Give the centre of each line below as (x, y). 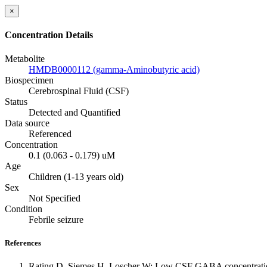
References (23, 243)
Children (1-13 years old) (76, 176)
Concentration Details (49, 35)
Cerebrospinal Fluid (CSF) (79, 91)
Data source (27, 123)
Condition (24, 209)
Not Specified (55, 198)
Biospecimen (29, 80)
